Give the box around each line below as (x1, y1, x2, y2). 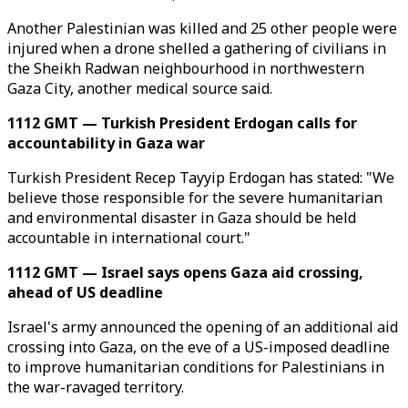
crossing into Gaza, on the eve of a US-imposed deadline (7, 337, 390, 357)
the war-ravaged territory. (7, 377, 184, 397)
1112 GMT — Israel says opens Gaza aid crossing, (7, 262, 363, 282)
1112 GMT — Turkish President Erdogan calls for (7, 113, 357, 133)
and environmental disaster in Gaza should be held (7, 208, 356, 228)
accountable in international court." (7, 228, 250, 248)
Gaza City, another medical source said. (7, 78, 272, 98)
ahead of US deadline (7, 282, 163, 302)
